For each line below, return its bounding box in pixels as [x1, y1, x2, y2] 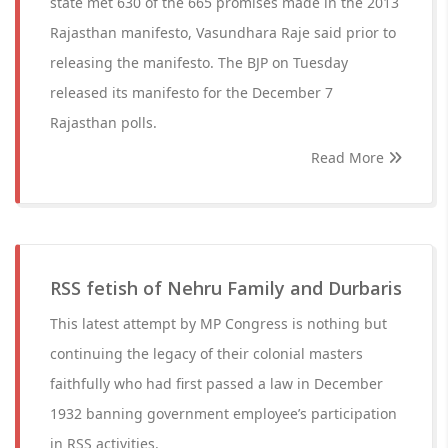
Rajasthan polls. [50, 113, 157, 132]
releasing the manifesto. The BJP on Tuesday [50, 53, 348, 72]
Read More [311, 148, 388, 167]
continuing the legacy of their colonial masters [50, 344, 363, 363]
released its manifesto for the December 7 [50, 83, 333, 102]
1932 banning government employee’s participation [50, 404, 397, 423]
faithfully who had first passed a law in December [50, 374, 383, 393]
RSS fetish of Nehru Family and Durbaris [50, 276, 402, 300]
